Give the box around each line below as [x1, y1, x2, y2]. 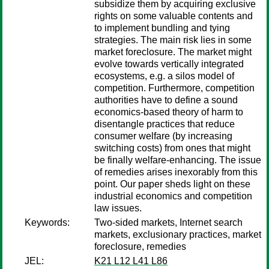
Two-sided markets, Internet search [94, 217, 243, 228]
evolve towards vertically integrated [94, 59, 244, 69]
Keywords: [25, 217, 70, 228]
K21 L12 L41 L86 [94, 256, 168, 266]
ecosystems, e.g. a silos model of [94, 71, 234, 81]
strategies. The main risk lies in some [94, 35, 252, 45]
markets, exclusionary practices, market [94, 229, 261, 240]
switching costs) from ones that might [94, 143, 250, 153]
